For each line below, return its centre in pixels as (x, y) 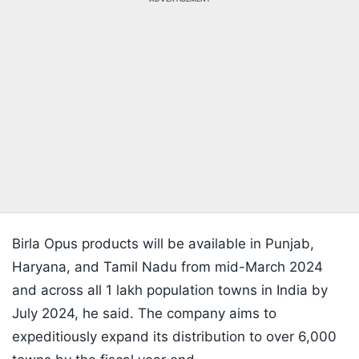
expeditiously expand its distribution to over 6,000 (174, 337)
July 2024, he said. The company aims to (144, 314)
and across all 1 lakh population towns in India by (170, 290)
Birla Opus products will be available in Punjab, (163, 244)
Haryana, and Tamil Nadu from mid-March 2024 (167, 267)
